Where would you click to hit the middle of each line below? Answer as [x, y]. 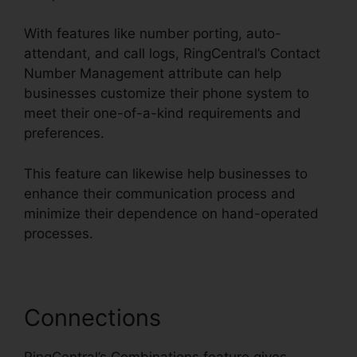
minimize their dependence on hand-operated [171, 213]
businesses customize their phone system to [167, 94]
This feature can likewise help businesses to [166, 173]
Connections [92, 317]
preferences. [64, 133]
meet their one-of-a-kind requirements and [163, 114]
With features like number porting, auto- [153, 34]
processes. [59, 233]
